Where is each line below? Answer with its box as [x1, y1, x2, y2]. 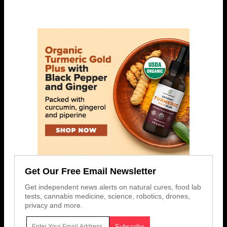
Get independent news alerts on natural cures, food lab [25, 182, 201, 191]
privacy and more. [25, 201, 83, 209]
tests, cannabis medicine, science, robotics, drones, [25, 192, 190, 200]
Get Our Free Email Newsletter [25, 166, 156, 176]
